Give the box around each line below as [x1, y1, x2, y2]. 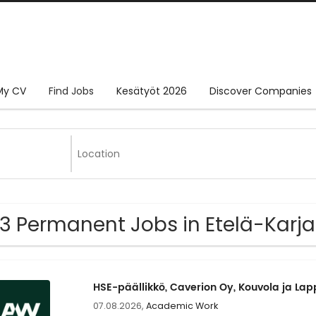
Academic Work [145, 300, 218, 312]
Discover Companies [209, 84, 312, 99]
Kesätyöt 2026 [116, 84, 187, 99]
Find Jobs [49, 84, 94, 99]
